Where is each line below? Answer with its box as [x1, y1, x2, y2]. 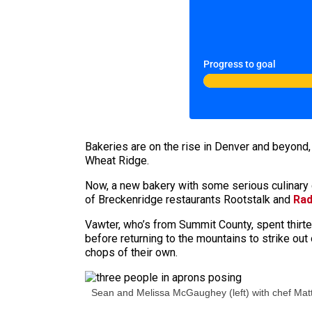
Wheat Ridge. [85, 153, 149, 167]
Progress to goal [203, 58, 276, 70]
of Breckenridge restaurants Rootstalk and [85, 192, 293, 206]
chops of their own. [85, 245, 178, 259]
